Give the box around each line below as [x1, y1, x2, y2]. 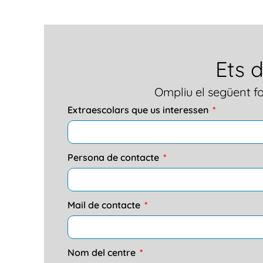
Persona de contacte [68, 151, 161, 164]
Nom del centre [68, 247, 138, 259]
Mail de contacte [68, 199, 143, 211]
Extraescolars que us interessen [68, 104, 211, 116]
